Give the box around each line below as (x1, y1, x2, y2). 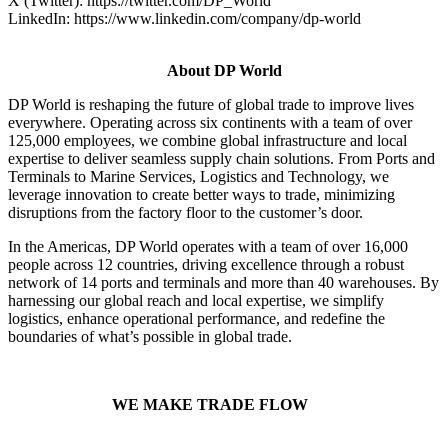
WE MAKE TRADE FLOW (112, 395, 324, 413)
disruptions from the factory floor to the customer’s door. (8, 203, 363, 221)
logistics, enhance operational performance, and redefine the (8, 309, 385, 327)
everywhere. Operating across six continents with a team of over (8, 113, 412, 131)
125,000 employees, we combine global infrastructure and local (8, 131, 407, 149)
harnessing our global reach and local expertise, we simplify (8, 291, 384, 309)
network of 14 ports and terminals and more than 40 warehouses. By (8, 273, 439, 291)
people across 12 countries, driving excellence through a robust (8, 255, 404, 273)
